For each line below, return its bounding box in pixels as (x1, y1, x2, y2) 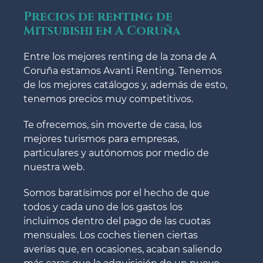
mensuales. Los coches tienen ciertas (23, 229, 198, 241)
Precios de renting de (23, 8, 173, 25)
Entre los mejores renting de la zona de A (23, 50, 216, 62)
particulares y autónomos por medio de (23, 147, 209, 159)
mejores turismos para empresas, (23, 133, 179, 144)
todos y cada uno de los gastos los (23, 201, 183, 213)
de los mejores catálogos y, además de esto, (23, 79, 227, 90)
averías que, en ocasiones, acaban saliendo (23, 243, 222, 255)
